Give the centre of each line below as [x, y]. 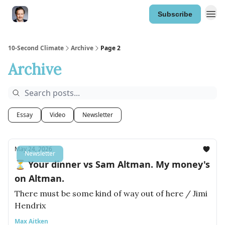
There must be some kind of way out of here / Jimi [111, 193]
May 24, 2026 [33, 149]
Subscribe [175, 14]
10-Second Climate [36, 48]
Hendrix [30, 205]
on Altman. [39, 178]
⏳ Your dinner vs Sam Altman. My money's [112, 164]
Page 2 [110, 48]
